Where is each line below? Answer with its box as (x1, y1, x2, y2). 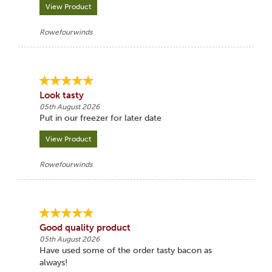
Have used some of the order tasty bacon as (39, 245, 212, 256)
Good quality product (39, 222, 131, 233)
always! (39, 257, 67, 268)
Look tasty (39, 90, 84, 101)
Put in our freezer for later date (39, 113, 161, 123)
